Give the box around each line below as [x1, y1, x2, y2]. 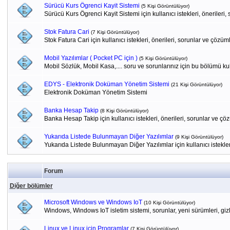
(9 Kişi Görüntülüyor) [175, 134, 223, 140]
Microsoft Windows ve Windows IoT [44, 199, 142, 206]
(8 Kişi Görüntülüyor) [100, 108, 148, 113]
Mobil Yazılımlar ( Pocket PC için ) [44, 54, 138, 62]
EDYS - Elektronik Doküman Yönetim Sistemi [44, 81, 169, 88]
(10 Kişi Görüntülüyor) [143, 200, 195, 205]
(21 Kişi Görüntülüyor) [170, 82, 222, 87]
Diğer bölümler [9, 182, 53, 189]
